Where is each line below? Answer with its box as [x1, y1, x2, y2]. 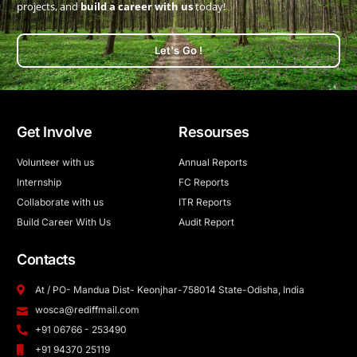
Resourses [178, 123, 249, 140]
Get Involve [17, 123, 92, 140]
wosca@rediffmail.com [34, 304, 139, 316]
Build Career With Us [17, 215, 112, 228]
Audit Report [178, 215, 234, 228]
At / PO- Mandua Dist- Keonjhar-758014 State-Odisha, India [34, 284, 304, 296]
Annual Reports [178, 155, 247, 168]
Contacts [17, 251, 76, 269]
